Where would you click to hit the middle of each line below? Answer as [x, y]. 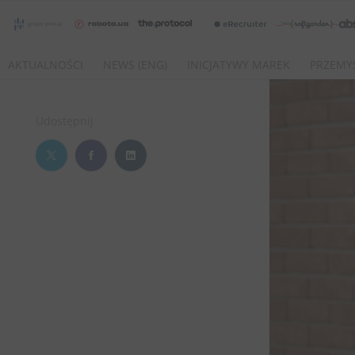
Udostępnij [65, 121]
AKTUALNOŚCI [46, 64]
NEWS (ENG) [135, 64]
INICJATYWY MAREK [239, 64]
